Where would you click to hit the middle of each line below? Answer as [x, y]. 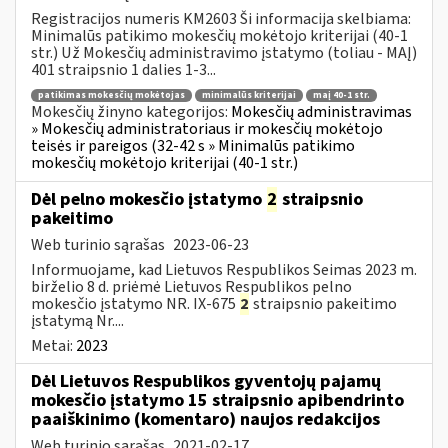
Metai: [53, 345]
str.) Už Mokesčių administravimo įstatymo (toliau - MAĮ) [224, 52]
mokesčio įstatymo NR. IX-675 [135, 303]
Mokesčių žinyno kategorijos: [131, 112]
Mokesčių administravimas [321, 112]
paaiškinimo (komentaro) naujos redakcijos [205, 419]
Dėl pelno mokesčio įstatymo [148, 199]
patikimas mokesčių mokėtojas [111, 96]
